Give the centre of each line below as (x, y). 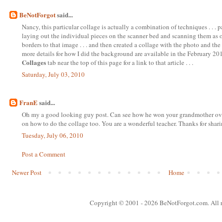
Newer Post (27, 173)
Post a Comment (44, 154)
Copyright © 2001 (115, 203)
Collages (34, 62)
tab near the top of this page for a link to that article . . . (120, 62)
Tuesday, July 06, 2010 (53, 136)
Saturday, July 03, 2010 (53, 75)
